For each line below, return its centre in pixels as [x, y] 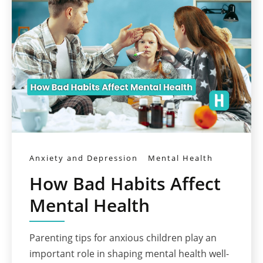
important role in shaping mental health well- [129, 254]
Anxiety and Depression [84, 158]
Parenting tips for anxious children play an [123, 238]
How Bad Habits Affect [125, 184]
